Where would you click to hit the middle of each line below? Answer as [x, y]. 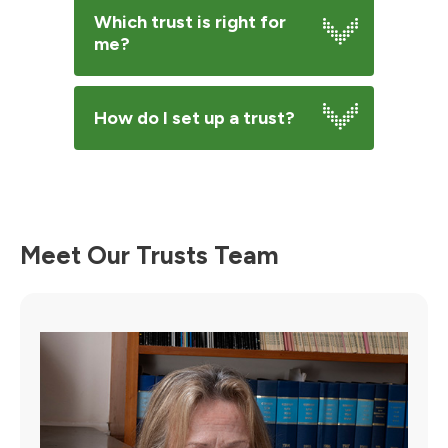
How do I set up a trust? [194, 118]
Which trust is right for [190, 22]
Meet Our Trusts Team [149, 255]
